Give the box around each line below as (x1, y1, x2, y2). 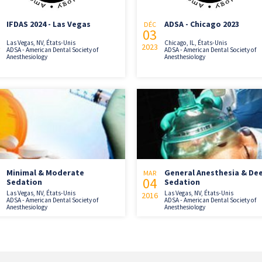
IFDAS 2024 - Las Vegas (6, 18, 91, 29)
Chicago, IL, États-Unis (164, 38, 227, 47)
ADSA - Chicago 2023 (164, 18, 239, 29)
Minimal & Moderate (6, 167, 84, 178)
